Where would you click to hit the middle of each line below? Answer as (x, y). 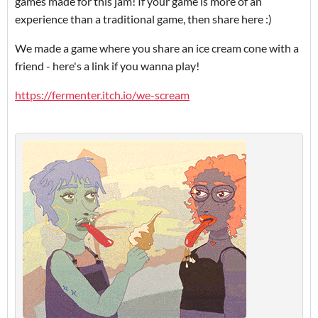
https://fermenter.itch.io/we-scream (102, 94)
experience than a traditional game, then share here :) (144, 18)
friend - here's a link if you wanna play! (108, 65)
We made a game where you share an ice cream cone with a (157, 48)
